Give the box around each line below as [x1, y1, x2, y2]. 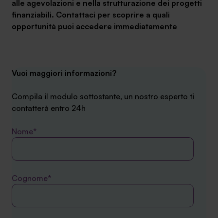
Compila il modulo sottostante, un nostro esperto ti [12, 91, 194, 101]
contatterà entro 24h [12, 103, 86, 113]
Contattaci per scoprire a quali [56, 10, 170, 19]
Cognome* [12, 173, 51, 183]
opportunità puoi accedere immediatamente [12, 21, 177, 31]
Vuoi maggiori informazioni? [12, 68, 116, 78]
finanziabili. [12, 10, 54, 19]
